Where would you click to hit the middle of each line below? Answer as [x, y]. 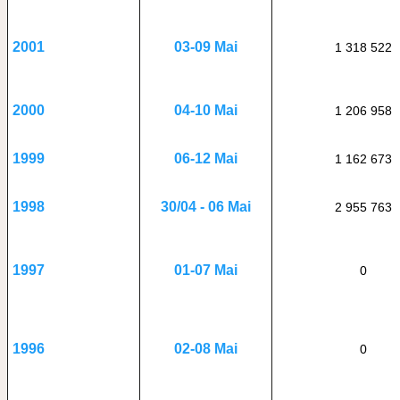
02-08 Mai [206, 349]
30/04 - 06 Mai [206, 207]
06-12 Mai [206, 158]
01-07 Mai [206, 270]
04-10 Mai [206, 110]
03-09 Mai [206, 47]
